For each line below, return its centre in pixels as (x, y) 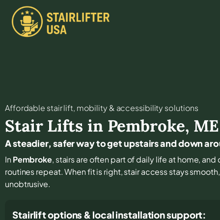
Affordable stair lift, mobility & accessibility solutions (102, 108)
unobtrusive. (28, 184)
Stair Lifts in (56, 125)
